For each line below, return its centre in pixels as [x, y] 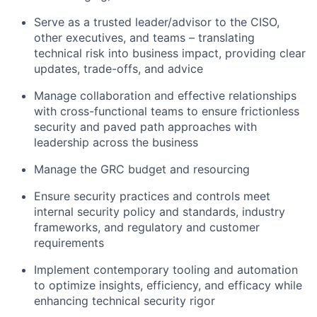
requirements [69, 243]
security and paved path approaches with [145, 127]
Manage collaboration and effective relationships [165, 96]
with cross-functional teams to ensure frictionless [167, 111]
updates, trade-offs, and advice [119, 69]
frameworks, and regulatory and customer [147, 227]
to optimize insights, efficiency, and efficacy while [168, 286]
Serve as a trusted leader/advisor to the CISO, [157, 22]
